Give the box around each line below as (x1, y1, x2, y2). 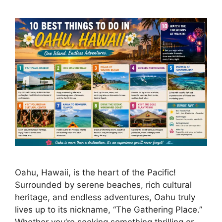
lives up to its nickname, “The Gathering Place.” (15, 204, 202, 215)
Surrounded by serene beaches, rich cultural (15, 179, 192, 190)
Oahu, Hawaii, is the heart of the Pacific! (15, 167, 176, 177)
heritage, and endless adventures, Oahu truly (15, 192, 195, 202)
